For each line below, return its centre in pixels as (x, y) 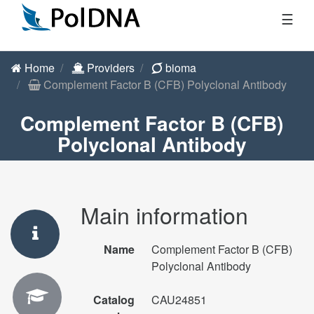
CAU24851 (179, 300)
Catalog (114, 300)
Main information (164, 214)
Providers (109, 68)
